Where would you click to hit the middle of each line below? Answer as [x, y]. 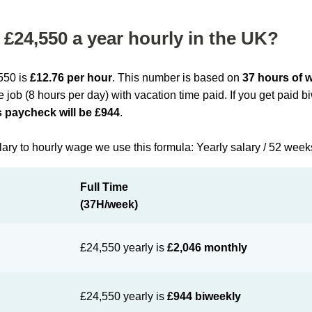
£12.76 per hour [71, 78]
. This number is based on [178, 78]
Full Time [104, 187]
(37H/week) [109, 204]
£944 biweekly [204, 296]
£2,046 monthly [208, 248]
